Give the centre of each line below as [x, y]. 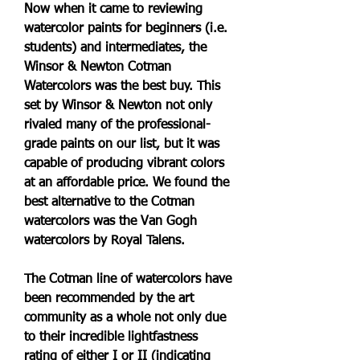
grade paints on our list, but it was [122, 145]
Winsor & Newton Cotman [98, 67]
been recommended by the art [109, 299]
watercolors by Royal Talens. [104, 241]
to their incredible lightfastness [111, 337]
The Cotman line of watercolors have [128, 280]
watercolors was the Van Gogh [110, 222]
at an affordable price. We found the [127, 183]
